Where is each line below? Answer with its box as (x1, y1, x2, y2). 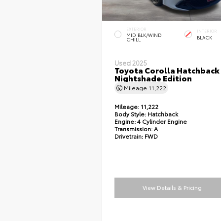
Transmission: (114, 124, 154, 133)
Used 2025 (114, 58, 147, 68)
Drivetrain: (114, 132, 143, 141)
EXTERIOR (126, 26, 147, 32)
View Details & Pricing (142, 184, 202, 192)
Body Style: (114, 110, 146, 118)
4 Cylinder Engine (135, 117, 187, 126)
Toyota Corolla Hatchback (114, 64, 220, 76)
